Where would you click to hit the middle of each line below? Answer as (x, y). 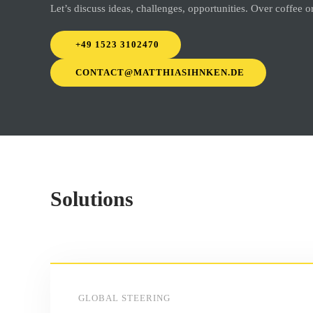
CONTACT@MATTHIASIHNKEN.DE (160, 72)
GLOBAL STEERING (124, 298)
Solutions (92, 199)
